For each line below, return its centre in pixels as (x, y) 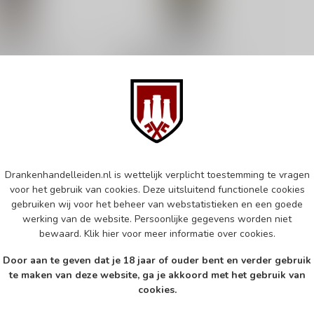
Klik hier (101, 234)
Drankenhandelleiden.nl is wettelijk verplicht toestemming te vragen (157, 175)
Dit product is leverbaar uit (180, 108)
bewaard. (61, 234)
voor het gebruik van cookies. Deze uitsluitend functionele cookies (157, 190)
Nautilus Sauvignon (172, 62)
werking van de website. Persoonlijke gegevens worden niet (157, 219)
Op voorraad (148, 157)
